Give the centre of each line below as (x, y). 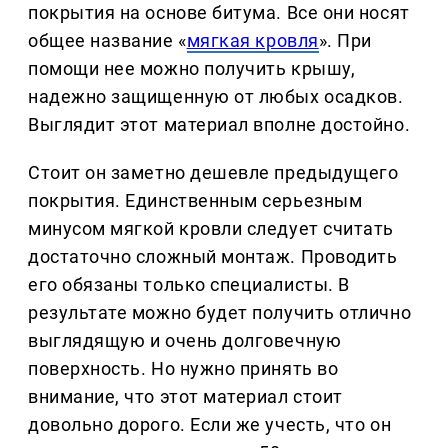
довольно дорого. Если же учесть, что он (210, 425)
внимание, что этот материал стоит (185, 397)
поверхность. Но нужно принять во (183, 369)
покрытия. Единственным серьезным (195, 201)
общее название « (107, 41)
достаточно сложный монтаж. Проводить (213, 257)
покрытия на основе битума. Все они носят (219, 13)
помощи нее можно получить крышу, (192, 69)
